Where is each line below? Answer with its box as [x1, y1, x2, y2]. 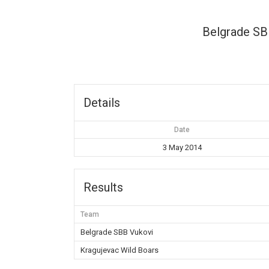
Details [83, 95, 121, 110]
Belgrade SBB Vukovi [80, 228, 154, 237]
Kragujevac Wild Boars [80, 246, 159, 255]
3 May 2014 [162, 143, 202, 152]
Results [83, 180, 124, 195]
